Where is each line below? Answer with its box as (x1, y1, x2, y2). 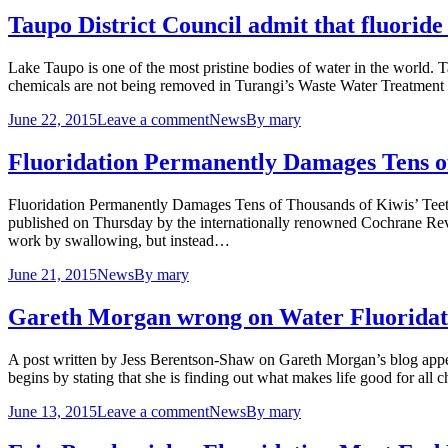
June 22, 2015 (8, 110, 97, 128)
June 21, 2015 (8, 265, 97, 283)
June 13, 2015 (8, 402, 97, 420)
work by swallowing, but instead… (8, 231, 230, 249)
